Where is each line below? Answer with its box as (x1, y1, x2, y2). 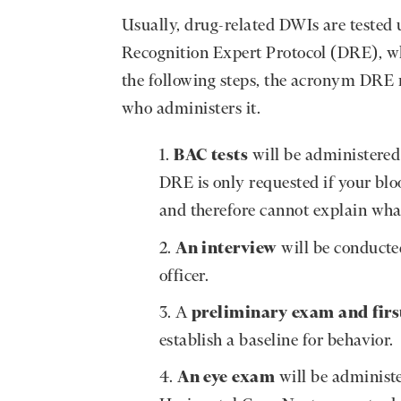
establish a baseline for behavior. (158, 332, 398, 349)
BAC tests (174, 148, 249, 165)
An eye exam (177, 370, 276, 387)
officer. (158, 268, 213, 285)
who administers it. (122, 101, 265, 118)
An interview (175, 240, 277, 257)
